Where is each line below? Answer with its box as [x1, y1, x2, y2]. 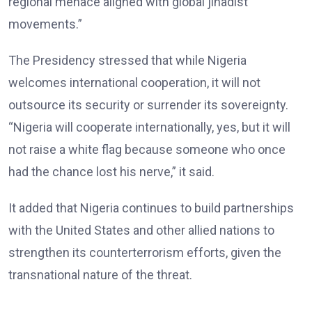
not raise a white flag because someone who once [8, 142, 286, 157]
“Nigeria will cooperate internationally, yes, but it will [8, 120, 290, 135]
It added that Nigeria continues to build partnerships [8, 201, 294, 216]
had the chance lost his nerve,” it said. [8, 164, 214, 180]
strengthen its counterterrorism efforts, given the [8, 245, 281, 260]
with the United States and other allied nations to [8, 223, 274, 238]
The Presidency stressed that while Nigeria [8, 53, 247, 68]
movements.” [8, 17, 82, 32]
